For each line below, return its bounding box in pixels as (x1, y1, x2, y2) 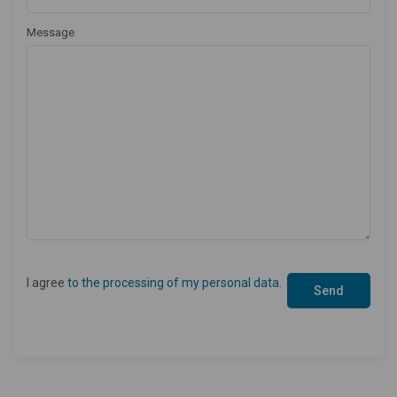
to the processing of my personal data (67, 275, 279, 290)
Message (27, 25, 74, 39)
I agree (27, 275, 67, 290)
